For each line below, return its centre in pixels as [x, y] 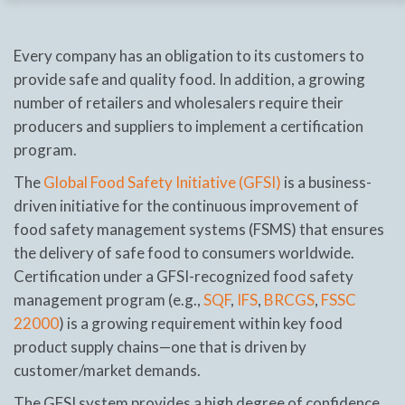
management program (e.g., [108, 299]
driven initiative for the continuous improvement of [186, 205]
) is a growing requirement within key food [201, 323]
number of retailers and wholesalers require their [179, 102]
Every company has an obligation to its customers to [189, 55]
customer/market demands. [107, 370]
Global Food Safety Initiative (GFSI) [162, 182]
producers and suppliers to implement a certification [188, 126]
